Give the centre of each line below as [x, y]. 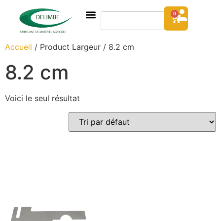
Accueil [18, 47]
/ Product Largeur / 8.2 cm [83, 47]
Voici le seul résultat [42, 98]
